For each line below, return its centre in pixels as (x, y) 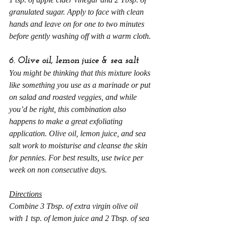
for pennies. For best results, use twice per (77, 158)
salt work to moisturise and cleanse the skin (79, 146)
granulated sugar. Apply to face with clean (77, 12)
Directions (25, 194)
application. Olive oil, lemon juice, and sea (78, 133)
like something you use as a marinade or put (81, 85)
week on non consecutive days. (58, 170)
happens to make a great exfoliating (67, 121)
